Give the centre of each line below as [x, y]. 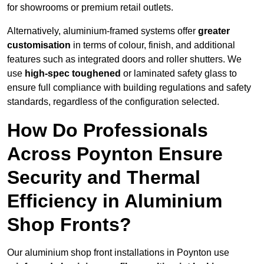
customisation [39, 45]
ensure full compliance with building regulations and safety [129, 88]
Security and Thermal [104, 178]
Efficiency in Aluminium [115, 201]
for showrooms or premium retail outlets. [90, 8]
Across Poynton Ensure [115, 154]
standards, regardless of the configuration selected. [113, 102]
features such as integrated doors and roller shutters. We [124, 60]
